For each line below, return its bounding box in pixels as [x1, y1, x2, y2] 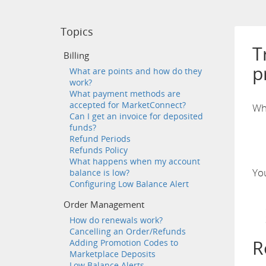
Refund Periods [69, 133, 131, 144]
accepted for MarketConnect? [69, 99, 186, 110]
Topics [61, 24, 93, 39]
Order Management [64, 198, 144, 211]
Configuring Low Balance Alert [69, 178, 189, 189]
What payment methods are [69, 88, 180, 99]
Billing [64, 49, 89, 62]
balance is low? [69, 167, 129, 178]
